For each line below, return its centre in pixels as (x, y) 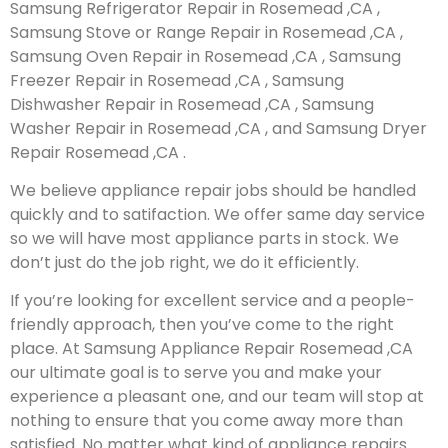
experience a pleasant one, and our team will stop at (217, 397)
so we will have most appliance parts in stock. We (204, 238)
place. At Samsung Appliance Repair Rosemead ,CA (211, 349)
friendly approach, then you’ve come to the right (202, 325)
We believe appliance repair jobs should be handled (213, 190)
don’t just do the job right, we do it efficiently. (184, 262)
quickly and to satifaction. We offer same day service (217, 214)
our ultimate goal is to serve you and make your (196, 373)
